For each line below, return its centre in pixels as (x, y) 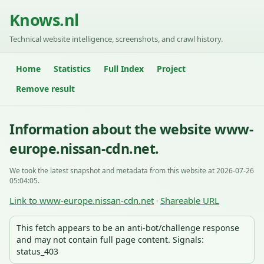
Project (171, 69)
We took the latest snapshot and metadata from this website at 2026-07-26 (132, 171)
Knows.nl (44, 20)
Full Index (124, 69)
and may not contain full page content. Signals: (110, 240)
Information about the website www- (131, 129)
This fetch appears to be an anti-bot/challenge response (128, 228)
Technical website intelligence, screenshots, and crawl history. (116, 39)
